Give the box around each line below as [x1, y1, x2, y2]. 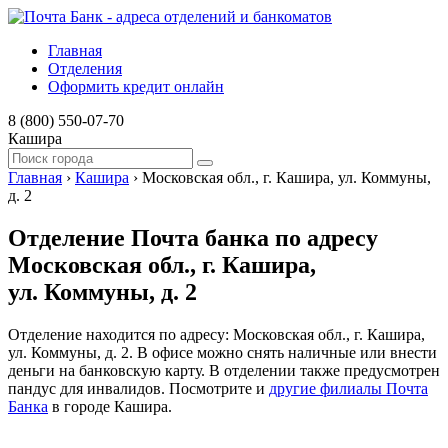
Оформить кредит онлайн [48, 78, 224, 95]
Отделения [48, 60, 122, 77]
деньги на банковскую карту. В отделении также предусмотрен [8, 361, 440, 379]
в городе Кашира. [48, 397, 172, 415]
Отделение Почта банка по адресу [8, 224, 378, 251]
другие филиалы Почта [269, 379, 428, 397]
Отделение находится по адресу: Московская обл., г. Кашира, [8, 325, 425, 343]
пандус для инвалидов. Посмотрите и [8, 379, 269, 397]
